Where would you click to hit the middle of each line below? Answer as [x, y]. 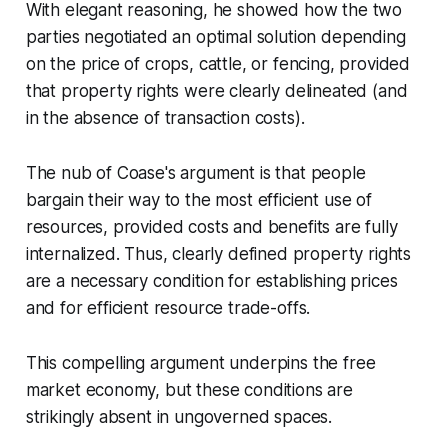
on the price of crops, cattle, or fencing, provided [218, 64]
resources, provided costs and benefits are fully [211, 227]
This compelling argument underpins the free [200, 363]
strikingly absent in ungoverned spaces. [179, 417]
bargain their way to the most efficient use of [198, 200]
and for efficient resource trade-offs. [168, 308]
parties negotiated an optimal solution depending [215, 37]
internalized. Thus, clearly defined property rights [218, 254]
